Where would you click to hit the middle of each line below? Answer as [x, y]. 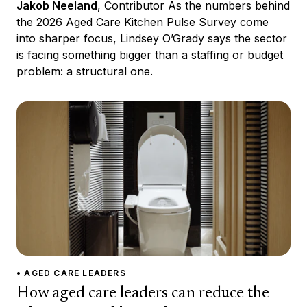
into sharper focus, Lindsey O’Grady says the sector [152, 38]
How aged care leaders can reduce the [143, 293]
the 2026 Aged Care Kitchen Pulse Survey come [143, 22]
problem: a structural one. [85, 71]
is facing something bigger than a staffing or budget [150, 54]
